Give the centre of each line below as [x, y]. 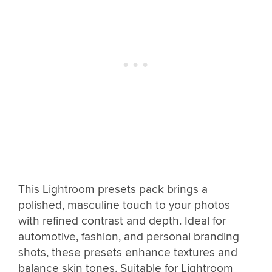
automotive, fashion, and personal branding [129, 236]
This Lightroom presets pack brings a [113, 189]
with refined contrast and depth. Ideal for [122, 221]
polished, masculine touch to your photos [124, 205]
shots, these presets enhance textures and [128, 252]
